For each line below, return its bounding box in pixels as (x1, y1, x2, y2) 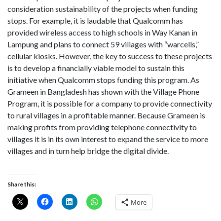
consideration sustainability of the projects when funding (7, 4, 198, 14)
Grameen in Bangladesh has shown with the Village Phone (7, 87, 199, 97)
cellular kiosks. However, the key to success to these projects (7, 51, 212, 61)
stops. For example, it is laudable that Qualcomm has (7, 16, 183, 26)
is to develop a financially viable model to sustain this (7, 63, 184, 73)
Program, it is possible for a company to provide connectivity (7, 99, 212, 109)
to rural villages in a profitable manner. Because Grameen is (7, 110, 205, 120)
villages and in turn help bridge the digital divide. (7, 146, 169, 156)
